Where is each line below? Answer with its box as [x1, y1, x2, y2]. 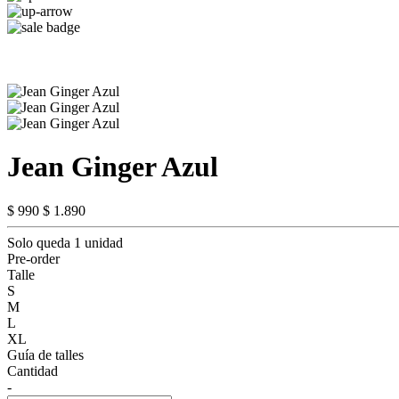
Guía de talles [7, 346, 84, 362]
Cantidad [7, 362, 58, 379]
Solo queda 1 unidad [7, 234, 123, 250]
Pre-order [7, 250, 60, 266]
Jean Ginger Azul [7, 151, 218, 183]
